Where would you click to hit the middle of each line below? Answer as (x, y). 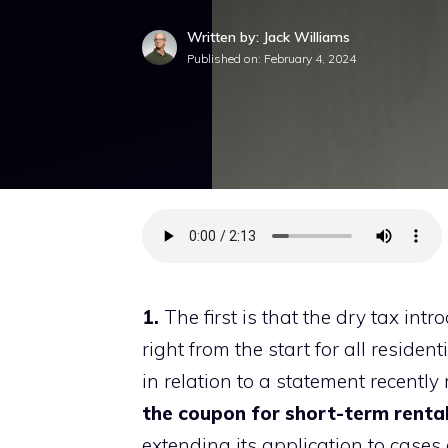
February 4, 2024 (310, 58)
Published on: (225, 58)
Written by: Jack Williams (268, 37)
